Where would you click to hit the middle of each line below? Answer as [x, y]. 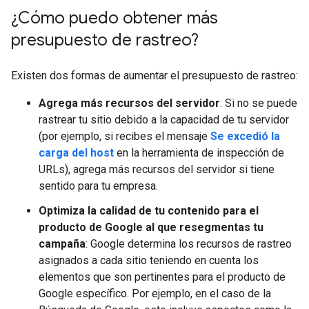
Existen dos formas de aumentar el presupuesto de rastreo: [154, 76]
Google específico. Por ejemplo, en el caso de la [155, 293]
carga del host [76, 153]
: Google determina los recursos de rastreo [189, 244]
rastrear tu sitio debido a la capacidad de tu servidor [164, 120]
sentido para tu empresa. [98, 186]
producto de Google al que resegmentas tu [151, 227]
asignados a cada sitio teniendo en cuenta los [149, 260]
